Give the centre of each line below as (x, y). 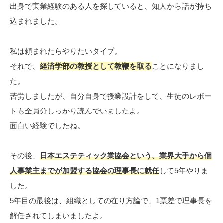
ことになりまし (178, 66)
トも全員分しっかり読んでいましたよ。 (77, 111)
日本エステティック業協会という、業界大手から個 (126, 156)
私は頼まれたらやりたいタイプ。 (66, 51)
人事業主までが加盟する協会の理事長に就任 (85, 171)
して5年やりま (184, 171)
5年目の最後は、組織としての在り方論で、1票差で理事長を (111, 201)
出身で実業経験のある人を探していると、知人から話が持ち (111, 6)
